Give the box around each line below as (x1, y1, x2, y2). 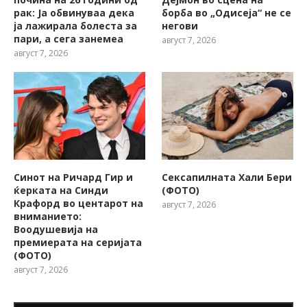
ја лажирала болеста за (14, 19, 137, 32)
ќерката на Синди (14, 183, 108, 197)
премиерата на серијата (14, 235, 142, 249)
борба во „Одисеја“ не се (162, 5, 292, 19)
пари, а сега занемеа (14, 32, 123, 45)
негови (162, 19, 199, 32)
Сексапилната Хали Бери (162, 170, 293, 184)
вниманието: (14, 209, 82, 223)
